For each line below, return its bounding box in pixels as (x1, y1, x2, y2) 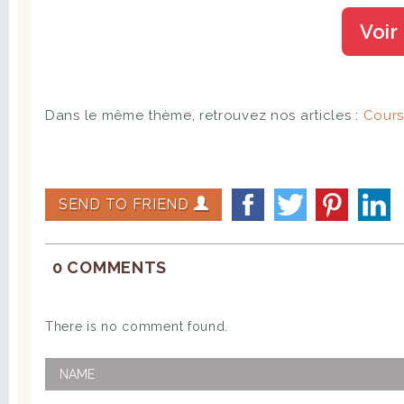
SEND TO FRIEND (59, 196, 194, 214)
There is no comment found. (45, 319, 229, 335)
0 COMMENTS (52, 258, 167, 278)
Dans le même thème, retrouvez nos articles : (45, 107, 363, 124)
